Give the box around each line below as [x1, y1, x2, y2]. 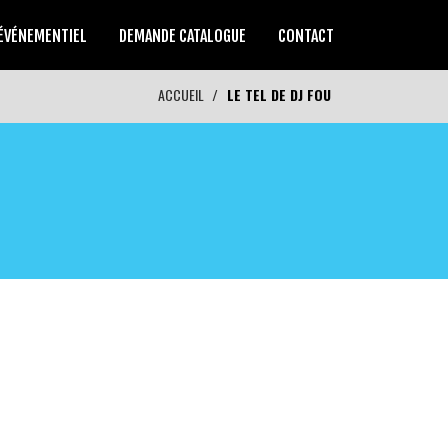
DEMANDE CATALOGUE [119, 26, 246, 46]
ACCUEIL [158, 84, 204, 105]
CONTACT [278, 26, 334, 46]
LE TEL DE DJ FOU [227, 84, 331, 105]
